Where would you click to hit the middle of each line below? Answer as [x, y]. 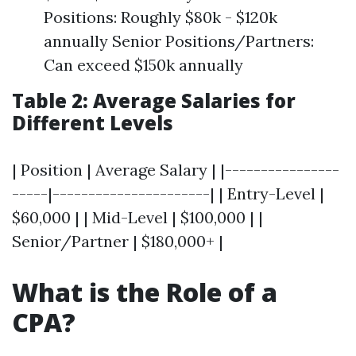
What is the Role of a [145, 292]
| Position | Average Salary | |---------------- [176, 170]
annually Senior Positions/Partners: [179, 41]
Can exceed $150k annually [143, 65]
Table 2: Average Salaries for [154, 101]
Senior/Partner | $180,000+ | [118, 241]
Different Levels [93, 123]
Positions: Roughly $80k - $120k [161, 17]
